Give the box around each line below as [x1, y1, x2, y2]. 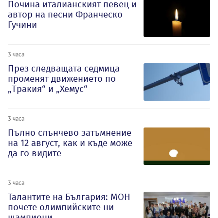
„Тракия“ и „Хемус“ [8, 83, 88, 95]
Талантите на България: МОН [8, 191, 130, 202]
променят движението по [8, 73, 116, 85]
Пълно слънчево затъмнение [8, 127, 131, 138]
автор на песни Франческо [8, 9, 123, 20]
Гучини [8, 19, 37, 31]
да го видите [8, 147, 61, 159]
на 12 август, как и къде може [8, 137, 132, 148]
